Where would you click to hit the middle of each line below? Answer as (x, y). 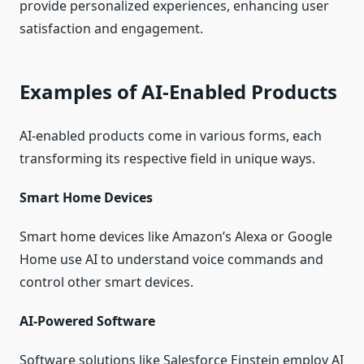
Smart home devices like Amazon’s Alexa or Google (176, 237)
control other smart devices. (106, 282)
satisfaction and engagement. (111, 29)
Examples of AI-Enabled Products (178, 92)
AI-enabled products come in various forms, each (171, 136)
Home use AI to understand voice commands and (171, 260)
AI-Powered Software (87, 321)
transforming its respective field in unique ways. (167, 159)
